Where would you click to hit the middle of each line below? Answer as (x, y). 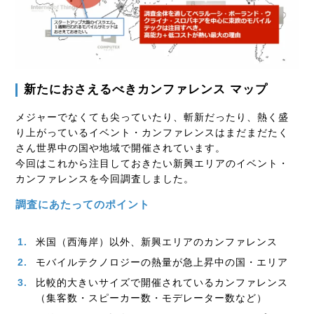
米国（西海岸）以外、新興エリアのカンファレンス (157, 242)
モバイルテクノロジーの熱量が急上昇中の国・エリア (162, 262)
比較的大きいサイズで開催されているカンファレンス (162, 283)
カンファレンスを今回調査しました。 (105, 179)
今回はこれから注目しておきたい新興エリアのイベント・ (152, 164)
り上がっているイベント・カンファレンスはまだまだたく (152, 133)
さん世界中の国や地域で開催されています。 (121, 148)
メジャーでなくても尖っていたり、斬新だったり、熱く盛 (152, 117)
